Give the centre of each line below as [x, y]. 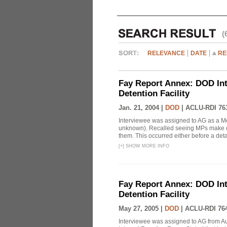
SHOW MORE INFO [147, 146]
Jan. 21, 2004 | [142, 108]
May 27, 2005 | [142, 209]
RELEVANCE [166, 53]
